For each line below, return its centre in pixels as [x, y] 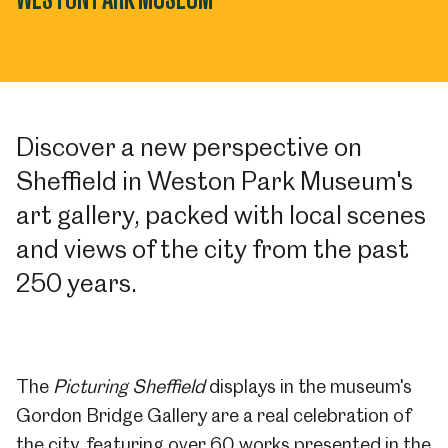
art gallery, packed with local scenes [221, 215]
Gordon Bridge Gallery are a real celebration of [213, 415]
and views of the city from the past [212, 249]
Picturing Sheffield [129, 386]
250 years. [76, 283]
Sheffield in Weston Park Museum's [214, 181]
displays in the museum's [308, 386]
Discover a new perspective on [189, 147]
